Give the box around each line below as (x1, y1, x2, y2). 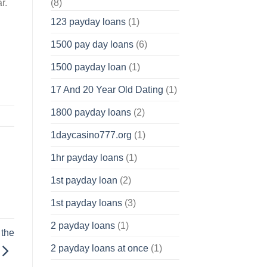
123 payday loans (50, 17, 126, 27)
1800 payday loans (50, 107, 131, 118)
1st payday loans (50, 198, 122, 209)
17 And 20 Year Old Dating (50, 85, 163, 95)
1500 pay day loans (50, 39, 133, 50)
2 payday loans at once (50, 243, 148, 254)
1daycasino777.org (50, 130, 132, 141)
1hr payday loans (50, 153, 123, 163)
